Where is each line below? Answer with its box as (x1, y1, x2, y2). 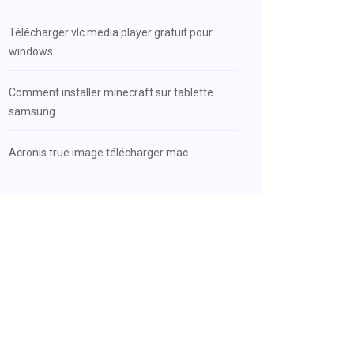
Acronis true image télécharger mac (9, 146, 188, 159)
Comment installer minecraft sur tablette (9, 86, 213, 99)
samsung (9, 105, 55, 118)
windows (9, 45, 53, 58)
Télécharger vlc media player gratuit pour (9, 26, 213, 39)
